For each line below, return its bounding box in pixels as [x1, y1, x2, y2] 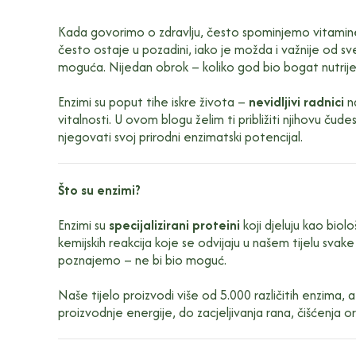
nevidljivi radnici [248, 91, 344, 111]
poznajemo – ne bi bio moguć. [57, 250, 226, 269]
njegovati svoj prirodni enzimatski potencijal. [57, 126, 303, 146]
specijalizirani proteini [108, 215, 240, 234]
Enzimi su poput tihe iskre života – [57, 91, 249, 111]
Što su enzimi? [57, 180, 141, 199]
